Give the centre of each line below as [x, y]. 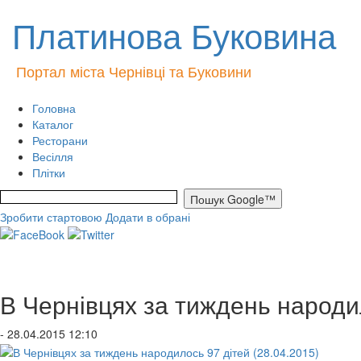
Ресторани [60, 140]
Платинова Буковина [174, 35]
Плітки [49, 172]
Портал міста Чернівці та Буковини [134, 71]
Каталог [53, 124]
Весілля [53, 156]
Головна [54, 108]
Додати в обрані [148, 217]
